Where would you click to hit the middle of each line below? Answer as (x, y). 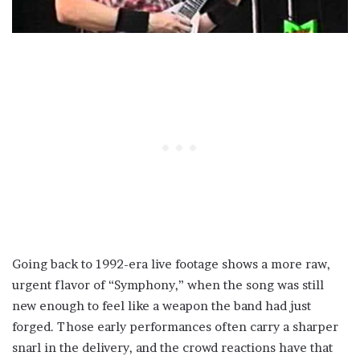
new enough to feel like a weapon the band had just (162, 306)
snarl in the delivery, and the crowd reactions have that (172, 348)
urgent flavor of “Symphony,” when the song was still (168, 285)
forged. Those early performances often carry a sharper (175, 327)
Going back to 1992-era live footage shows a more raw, (171, 264)
